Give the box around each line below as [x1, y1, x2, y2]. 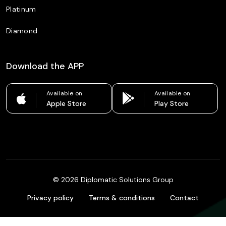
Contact [170, 193, 199, 202]
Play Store [154, 99, 189, 108]
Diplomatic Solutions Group [78, 175, 174, 184]
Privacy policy [27, 193, 74, 202]
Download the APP [6, 60, 84, 72]
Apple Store [46, 99, 86, 108]
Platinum [6, 5, 36, 14]
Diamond [6, 26, 38, 35]
